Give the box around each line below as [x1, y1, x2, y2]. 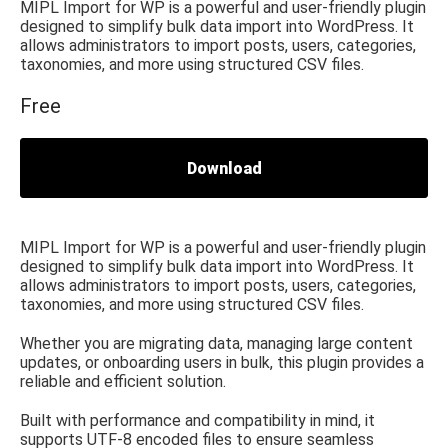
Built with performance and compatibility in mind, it [20, 410, 375, 430]
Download [186, 158, 262, 178]
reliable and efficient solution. [20, 371, 226, 391]
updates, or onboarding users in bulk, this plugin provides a [20, 352, 424, 372]
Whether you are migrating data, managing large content [20, 333, 413, 353]
